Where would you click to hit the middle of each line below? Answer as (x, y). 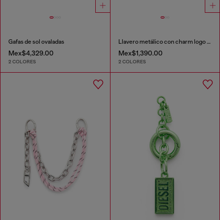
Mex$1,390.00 (140, 53)
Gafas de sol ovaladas (36, 41)
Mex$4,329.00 (31, 53)
